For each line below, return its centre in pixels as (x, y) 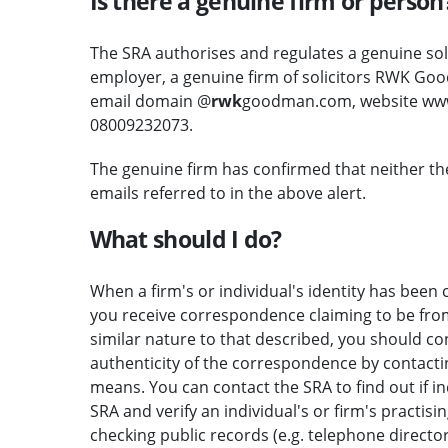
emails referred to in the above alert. (227, 192)
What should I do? (185, 238)
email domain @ (150, 100)
